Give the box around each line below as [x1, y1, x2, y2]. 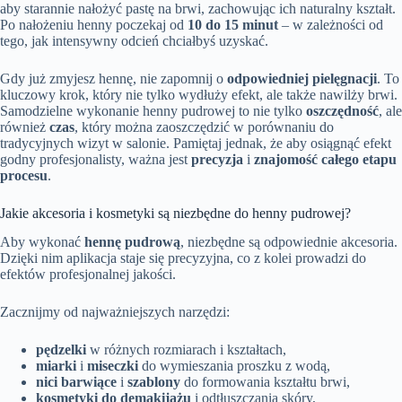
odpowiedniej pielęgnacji [227, 70, 377, 86]
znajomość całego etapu [254, 151, 397, 167]
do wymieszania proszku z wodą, [138, 358, 330, 374]
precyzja [191, 151, 243, 167]
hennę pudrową [84, 234, 180, 250]
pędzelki [36, 342, 86, 358]
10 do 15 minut [188, 16, 278, 32]
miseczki [87, 358, 138, 374]
